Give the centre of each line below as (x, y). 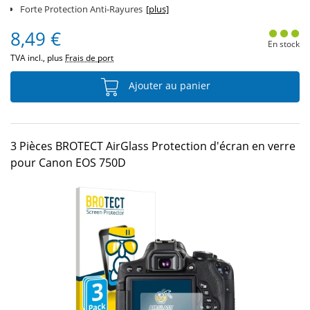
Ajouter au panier (168, 86)
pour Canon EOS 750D (68, 163)
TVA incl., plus (38, 58)
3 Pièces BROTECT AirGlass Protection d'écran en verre (153, 146)
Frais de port (89, 58)
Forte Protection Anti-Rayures (81, 9)
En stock (283, 44)
